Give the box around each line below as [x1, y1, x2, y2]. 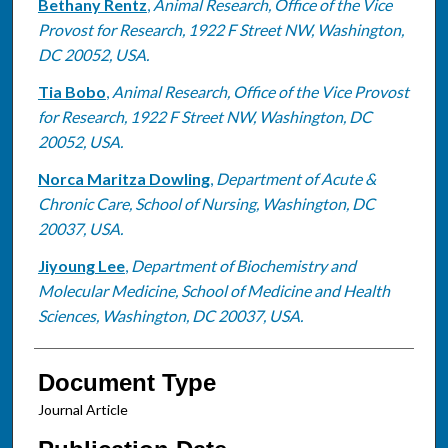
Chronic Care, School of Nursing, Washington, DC [37, 193, 375, 213]
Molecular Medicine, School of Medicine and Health [37, 280, 390, 300]
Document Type [37, 368, 216, 396]
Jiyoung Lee [37, 255, 125, 275]
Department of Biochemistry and [130, 255, 356, 275]
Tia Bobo [37, 81, 106, 101]
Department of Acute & [215, 168, 376, 188]
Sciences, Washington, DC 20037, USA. [37, 305, 303, 325]
